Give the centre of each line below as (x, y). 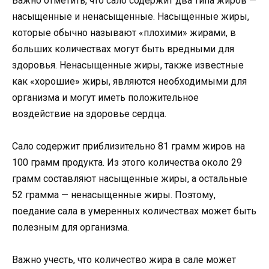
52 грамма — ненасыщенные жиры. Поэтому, (114, 195)
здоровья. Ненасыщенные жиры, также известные (128, 65)
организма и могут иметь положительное (105, 97)
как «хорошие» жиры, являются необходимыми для (129, 81)
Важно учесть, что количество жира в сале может (124, 259)
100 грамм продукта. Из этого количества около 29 (127, 162)
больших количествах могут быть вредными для (123, 49)
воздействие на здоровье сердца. (89, 113)
